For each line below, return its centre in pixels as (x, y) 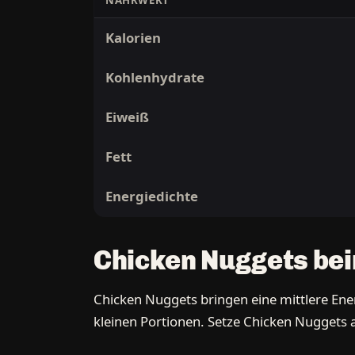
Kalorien (134, 38)
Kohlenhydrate (155, 78)
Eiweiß (128, 117)
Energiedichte (152, 197)
